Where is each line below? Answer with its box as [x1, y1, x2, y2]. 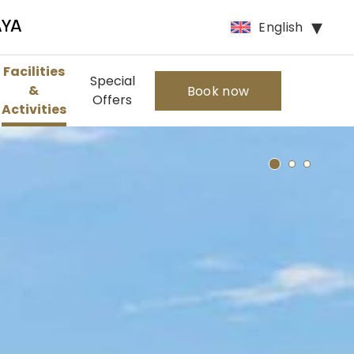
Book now [186, 81, 250, 100]
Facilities [2, 62, 65, 81]
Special [89, 72, 135, 90]
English [258, 17, 303, 36]
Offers [92, 91, 133, 109]
